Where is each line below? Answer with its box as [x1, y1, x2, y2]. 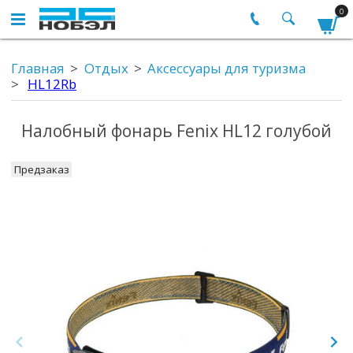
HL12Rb [28, 75, 76, 94]
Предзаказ [13, 162, 69, 176]
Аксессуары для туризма [147, 59, 306, 78]
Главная [11, 59, 65, 78]
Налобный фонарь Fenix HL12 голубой [21, 120, 332, 143]
